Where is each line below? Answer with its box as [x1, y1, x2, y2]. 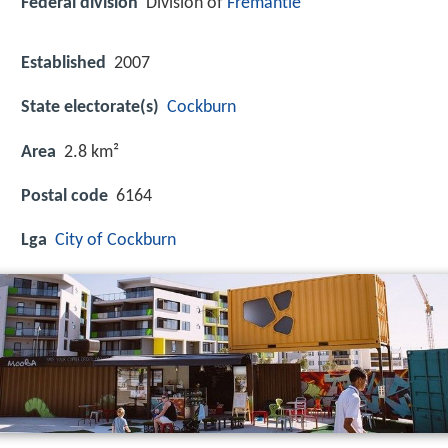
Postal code [21, 186, 108, 206]
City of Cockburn [55, 231, 176, 251]
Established [21, 54, 106, 74]
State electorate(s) [21, 98, 159, 118]
